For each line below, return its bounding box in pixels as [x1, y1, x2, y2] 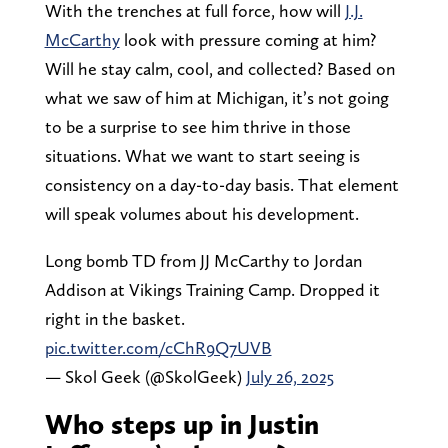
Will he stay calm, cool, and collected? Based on [44, 58, 395, 80]
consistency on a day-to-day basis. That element [44, 174, 399, 196]
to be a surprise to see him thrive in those [44, 116, 351, 138]
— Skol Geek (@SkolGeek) [44, 366, 246, 388]
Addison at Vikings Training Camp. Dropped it [44, 279, 380, 301]
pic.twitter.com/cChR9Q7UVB [44, 337, 272, 359]
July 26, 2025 [245, 366, 334, 388]
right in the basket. [44, 308, 185, 330]
